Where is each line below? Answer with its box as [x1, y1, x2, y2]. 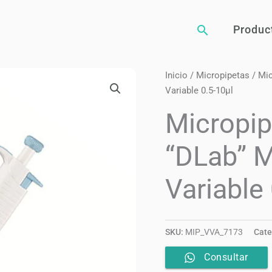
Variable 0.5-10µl [165, 85, 233, 97]
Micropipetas [196, 70, 250, 81]
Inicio [165, 70, 188, 81]
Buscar [195, 22, 240, 39]
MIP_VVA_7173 [185, 226, 243, 237]
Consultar [204, 251, 248, 263]
